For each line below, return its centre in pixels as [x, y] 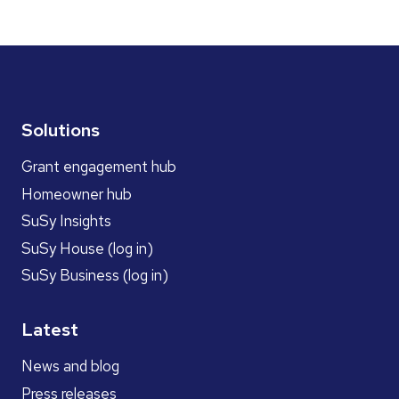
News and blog [70, 366]
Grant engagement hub [99, 167]
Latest [50, 329]
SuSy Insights [66, 221]
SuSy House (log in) [87, 248]
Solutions [61, 130]
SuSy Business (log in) [95, 275]
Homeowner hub [77, 194]
